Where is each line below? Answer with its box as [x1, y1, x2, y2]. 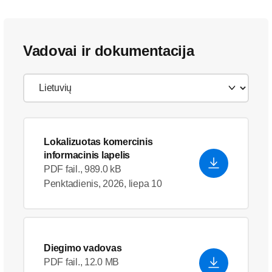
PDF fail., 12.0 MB [44, 257, 120, 267]
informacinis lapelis [44, 150, 130, 160]
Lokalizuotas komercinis [44, 137, 153, 147]
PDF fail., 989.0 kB [44, 164, 121, 174]
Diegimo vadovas [44, 243, 122, 253]
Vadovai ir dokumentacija [23, 42, 194, 59]
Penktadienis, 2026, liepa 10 [44, 178, 162, 189]
